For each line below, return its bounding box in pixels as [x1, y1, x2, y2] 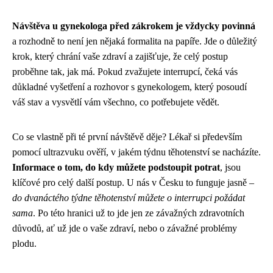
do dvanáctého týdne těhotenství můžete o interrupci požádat [12, 193, 245, 204]
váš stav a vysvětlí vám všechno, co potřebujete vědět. [12, 97, 219, 108]
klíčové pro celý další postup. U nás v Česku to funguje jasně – [12, 177, 254, 188]
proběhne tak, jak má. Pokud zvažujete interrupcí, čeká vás [12, 66, 238, 77]
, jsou [220, 162, 241, 173]
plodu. [12, 238, 37, 249]
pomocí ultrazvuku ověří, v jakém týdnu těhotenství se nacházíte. [12, 147, 261, 158]
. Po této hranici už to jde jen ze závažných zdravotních [33, 208, 244, 219]
